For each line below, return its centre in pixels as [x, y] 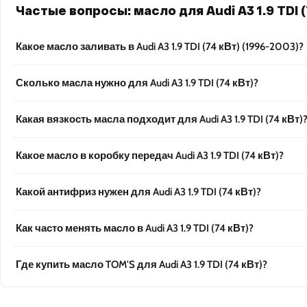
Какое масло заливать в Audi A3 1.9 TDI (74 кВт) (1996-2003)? [160, 47]
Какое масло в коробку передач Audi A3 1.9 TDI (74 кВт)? [150, 156]
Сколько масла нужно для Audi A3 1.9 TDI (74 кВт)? [137, 83]
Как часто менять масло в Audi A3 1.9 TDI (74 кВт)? [135, 229]
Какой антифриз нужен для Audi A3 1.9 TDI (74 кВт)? [138, 192]
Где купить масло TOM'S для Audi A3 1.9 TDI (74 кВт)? [142, 265]
